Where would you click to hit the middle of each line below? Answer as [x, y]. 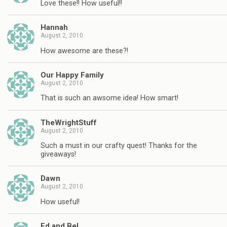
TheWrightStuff [69, 122]
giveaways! [58, 155]
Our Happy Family [72, 75]
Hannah [54, 28]
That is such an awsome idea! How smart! [109, 98]
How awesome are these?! [84, 51]
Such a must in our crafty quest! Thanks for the [119, 146]
